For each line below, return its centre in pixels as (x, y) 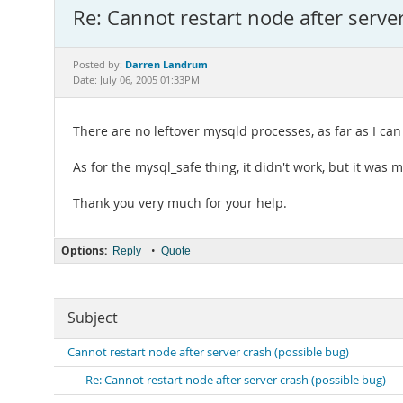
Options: (84, 251)
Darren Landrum (166, 64)
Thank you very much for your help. (180, 203)
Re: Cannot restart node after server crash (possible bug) (236, 380)
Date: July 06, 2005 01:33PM (136, 80)
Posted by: (99, 65)
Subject (93, 318)
